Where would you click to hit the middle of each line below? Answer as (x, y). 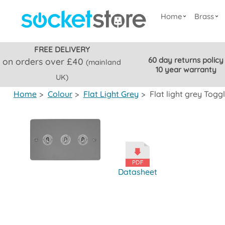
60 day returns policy (186, 60)
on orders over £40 (44, 61)
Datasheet (138, 172)
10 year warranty (186, 69)
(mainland (104, 62)
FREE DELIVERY (62, 49)
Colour (60, 94)
